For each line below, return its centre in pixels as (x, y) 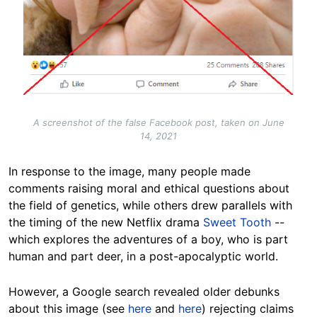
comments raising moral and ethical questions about (149, 188)
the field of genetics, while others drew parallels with (150, 205)
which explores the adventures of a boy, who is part (148, 239)
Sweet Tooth (237, 222)
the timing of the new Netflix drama (106, 222)
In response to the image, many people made (129, 171)
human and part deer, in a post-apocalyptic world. (143, 256)
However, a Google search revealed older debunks (144, 291)
